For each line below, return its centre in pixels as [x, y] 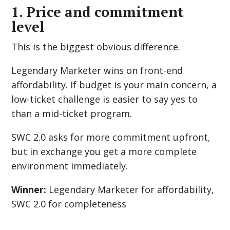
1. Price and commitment [98, 12]
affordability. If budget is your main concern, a [114, 85]
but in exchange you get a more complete [104, 151]
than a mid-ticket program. [72, 113]
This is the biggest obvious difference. [96, 47]
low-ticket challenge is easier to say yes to [105, 99]
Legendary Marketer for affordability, [130, 189]
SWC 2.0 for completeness [69, 204]
